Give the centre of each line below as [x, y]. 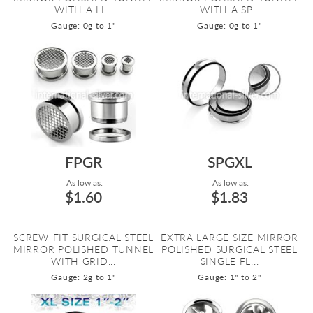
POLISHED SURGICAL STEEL [230, 249]
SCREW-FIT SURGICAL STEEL [83, 237]
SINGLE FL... [230, 261]
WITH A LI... [83, 9]
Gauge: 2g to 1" [83, 277]
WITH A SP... [230, 9]
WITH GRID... [83, 261]
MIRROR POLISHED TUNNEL [83, 249]
